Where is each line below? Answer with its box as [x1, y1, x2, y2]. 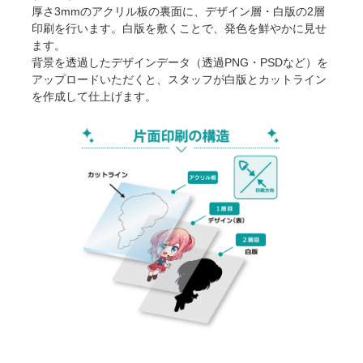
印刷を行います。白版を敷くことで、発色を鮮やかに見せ [32, 22, 327, 36]
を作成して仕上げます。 [32, 90, 157, 104]
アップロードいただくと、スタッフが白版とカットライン [32, 73, 327, 87]
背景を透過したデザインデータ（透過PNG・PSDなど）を [32, 56, 329, 70]
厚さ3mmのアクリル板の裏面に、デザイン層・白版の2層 [32, 5, 326, 19]
